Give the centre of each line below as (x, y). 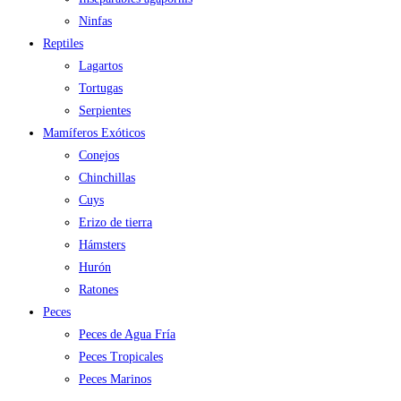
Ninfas (95, 21)
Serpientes (105, 110)
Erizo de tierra (115, 222)
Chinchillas (107, 177)
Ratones (98, 289)
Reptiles (63, 43)
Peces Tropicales (121, 356)
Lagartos (101, 65)
